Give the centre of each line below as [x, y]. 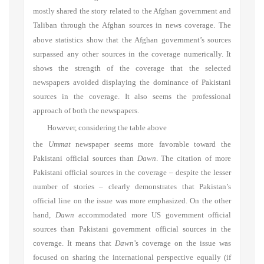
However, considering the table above [107, 128]
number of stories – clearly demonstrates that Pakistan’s [132, 187]
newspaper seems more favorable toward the [151, 144]
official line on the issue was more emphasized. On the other [132, 201]
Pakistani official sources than [85, 158]
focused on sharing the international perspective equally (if [132, 257]
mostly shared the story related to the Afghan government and [132, 11]
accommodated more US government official [152, 215]
